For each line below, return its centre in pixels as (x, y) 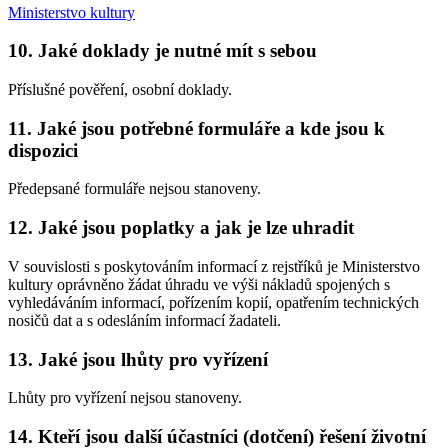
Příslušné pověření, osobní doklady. (120, 89)
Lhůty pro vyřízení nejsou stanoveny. (125, 398)
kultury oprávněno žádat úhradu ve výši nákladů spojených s (199, 284)
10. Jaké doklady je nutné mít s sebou (162, 51)
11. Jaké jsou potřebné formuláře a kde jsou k (196, 128)
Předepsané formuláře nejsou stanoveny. (134, 189)
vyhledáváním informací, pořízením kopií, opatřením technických (213, 302)
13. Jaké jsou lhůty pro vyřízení (138, 359)
